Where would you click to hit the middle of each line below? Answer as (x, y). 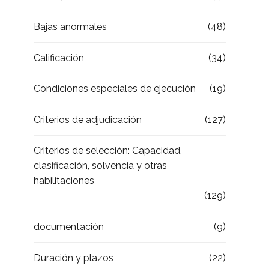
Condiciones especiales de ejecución (115, 89)
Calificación (59, 58)
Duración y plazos (74, 258)
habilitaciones (64, 181)
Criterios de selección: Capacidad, (108, 151)
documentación (69, 226)
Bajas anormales (70, 26)
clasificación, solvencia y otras (100, 166)
